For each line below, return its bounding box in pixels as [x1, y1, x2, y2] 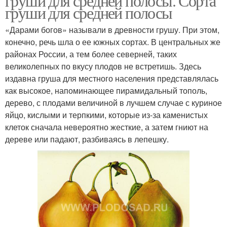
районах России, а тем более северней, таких [5, 48, 177, 60]
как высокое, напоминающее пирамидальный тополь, [5, 84, 207, 96]
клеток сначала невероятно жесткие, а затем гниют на [5, 121, 208, 133]
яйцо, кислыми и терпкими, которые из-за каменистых [5, 108, 208, 121]
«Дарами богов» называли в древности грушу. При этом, [5, 23, 219, 35]
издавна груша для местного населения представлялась [5, 72, 218, 84]
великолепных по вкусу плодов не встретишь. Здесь [5, 60, 201, 72]
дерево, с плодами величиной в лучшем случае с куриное [5, 96, 222, 108]
